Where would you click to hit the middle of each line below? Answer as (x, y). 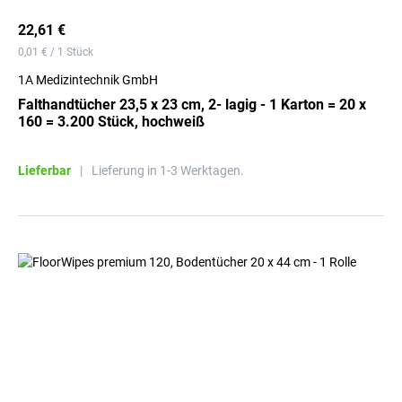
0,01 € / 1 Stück (56, 52)
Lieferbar (44, 170)
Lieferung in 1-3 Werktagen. (168, 170)
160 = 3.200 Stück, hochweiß (111, 122)
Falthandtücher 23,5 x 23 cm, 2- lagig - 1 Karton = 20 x (192, 105)
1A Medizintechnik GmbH (88, 80)
